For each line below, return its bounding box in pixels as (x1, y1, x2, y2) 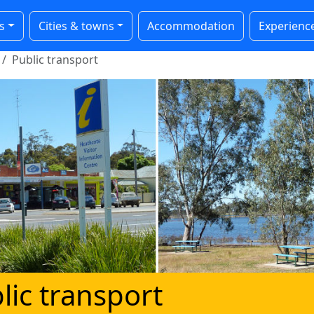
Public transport (12, 52, 98, 67)
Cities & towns (38, 18, 114, 34)
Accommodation (147, 18, 235, 34)
